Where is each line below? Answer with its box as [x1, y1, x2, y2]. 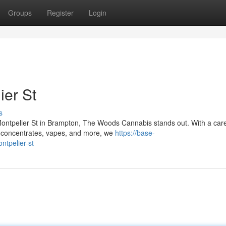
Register [47, 8, 74, 18]
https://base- [115, 128, 155, 138]
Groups [8, 8, 32, 18]
